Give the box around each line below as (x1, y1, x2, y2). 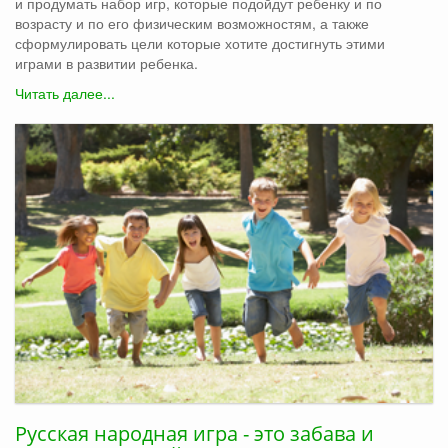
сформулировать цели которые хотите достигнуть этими (15, 33, 385, 54)
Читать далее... (15, 83, 115, 104)
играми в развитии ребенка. (15, 53, 206, 74)
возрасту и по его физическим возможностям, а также (15, 13, 369, 34)
